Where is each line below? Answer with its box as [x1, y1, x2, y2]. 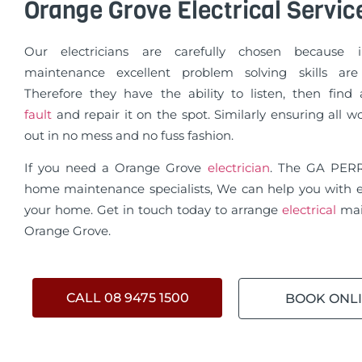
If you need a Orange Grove [24, 160, 208, 176]
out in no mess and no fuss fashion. [24, 127, 234, 143]
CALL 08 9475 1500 [65, 289, 189, 305]
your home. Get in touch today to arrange [24, 202, 282, 218]
